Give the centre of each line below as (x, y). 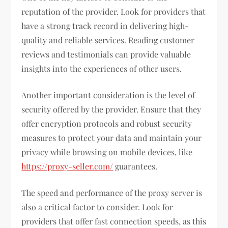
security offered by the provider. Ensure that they (111, 109)
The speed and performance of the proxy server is (112, 193)
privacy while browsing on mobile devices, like (107, 152)
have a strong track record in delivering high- (105, 26)
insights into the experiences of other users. (102, 69)
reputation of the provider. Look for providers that (114, 12)
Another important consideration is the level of (108, 95)
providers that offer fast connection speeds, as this (114, 221)
